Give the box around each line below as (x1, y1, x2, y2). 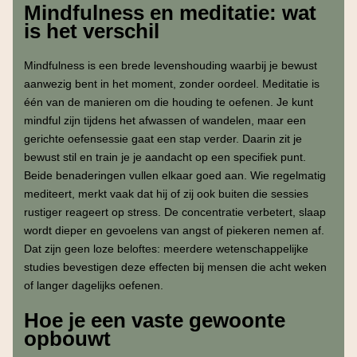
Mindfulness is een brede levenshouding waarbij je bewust (23, 58, 317, 72)
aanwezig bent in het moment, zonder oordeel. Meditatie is (23, 76, 320, 90)
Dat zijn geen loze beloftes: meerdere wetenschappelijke (23, 241, 308, 255)
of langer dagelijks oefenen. (23, 278, 163, 292)
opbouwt (23, 327, 111, 350)
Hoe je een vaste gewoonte (23, 308, 285, 331)
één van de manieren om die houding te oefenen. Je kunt (23, 95, 313, 108)
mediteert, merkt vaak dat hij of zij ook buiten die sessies (23, 186, 308, 200)
